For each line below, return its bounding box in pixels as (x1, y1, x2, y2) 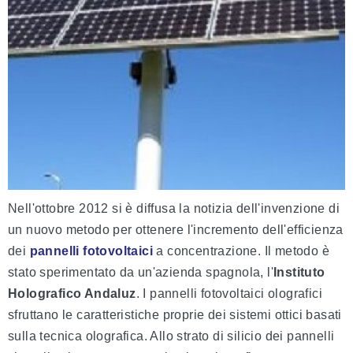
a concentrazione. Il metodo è (153, 244, 330, 258)
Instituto (273, 266, 325, 280)
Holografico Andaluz (8, 287, 136, 301)
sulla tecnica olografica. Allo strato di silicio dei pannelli (8, 329, 335, 344)
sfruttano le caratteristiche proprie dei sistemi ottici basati (8, 308, 342, 322)
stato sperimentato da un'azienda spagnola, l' (8, 266, 273, 280)
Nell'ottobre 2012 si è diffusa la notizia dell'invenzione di (8, 202, 340, 216)
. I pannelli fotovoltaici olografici (136, 287, 323, 301)
